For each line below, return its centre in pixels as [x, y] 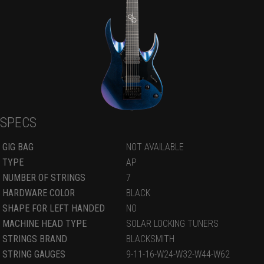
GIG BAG [18, 147]
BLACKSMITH [150, 239]
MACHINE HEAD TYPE [44, 223]
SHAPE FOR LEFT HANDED [54, 208]
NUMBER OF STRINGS [44, 177]
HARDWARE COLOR [39, 193]
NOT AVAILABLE [155, 147]
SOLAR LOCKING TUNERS [172, 223]
